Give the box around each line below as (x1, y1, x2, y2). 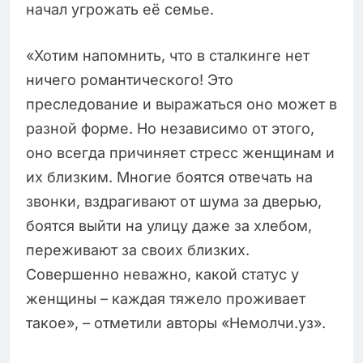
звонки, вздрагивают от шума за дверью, (26, 193, 322, 211)
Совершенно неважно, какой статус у (26, 266, 299, 284)
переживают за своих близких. (26, 241, 250, 259)
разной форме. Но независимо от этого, (26, 120, 314, 138)
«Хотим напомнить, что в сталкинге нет (26, 47, 310, 65)
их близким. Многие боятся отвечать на (26, 169, 313, 186)
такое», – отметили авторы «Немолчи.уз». (26, 314, 326, 332)
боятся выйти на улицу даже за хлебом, (26, 217, 312, 235)
